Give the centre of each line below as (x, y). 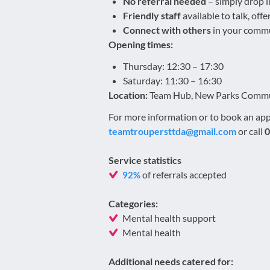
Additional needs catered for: (171, 262)
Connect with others (167, 30)
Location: (128, 95)
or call (250, 131)
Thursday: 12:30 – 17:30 (173, 66)
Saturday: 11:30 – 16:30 (172, 81)
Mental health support (169, 218)
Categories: (133, 204)
